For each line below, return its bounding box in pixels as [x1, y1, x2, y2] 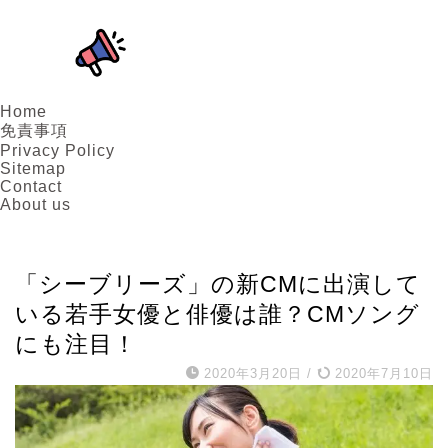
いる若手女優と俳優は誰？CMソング [15, 301, 420, 327]
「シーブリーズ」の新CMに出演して [15, 271, 421, 297]
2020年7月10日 [330, 366, 433, 381]
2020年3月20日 [204, 366, 302, 381]
